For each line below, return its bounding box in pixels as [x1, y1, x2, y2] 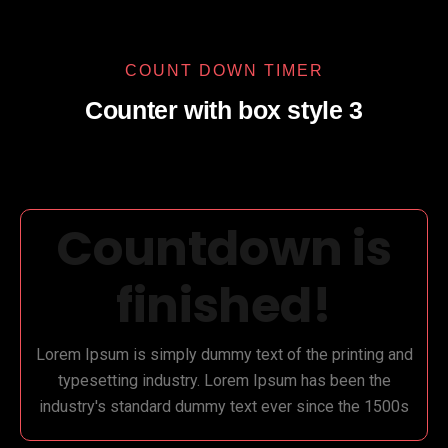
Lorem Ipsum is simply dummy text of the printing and [35, 345, 413, 365]
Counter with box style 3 [85, 96, 363, 125]
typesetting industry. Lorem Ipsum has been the [57, 371, 391, 391]
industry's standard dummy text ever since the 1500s [39, 397, 409, 417]
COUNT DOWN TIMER [124, 62, 324, 80]
